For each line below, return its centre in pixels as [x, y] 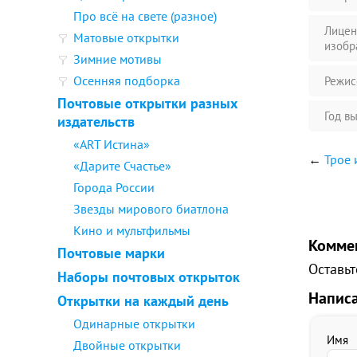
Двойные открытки [127, 345]
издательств [96, 122]
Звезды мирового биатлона [151, 209]
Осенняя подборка [127, 80]
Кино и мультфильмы [132, 230]
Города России [114, 187]
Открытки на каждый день [143, 301]
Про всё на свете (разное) [145, 16]
